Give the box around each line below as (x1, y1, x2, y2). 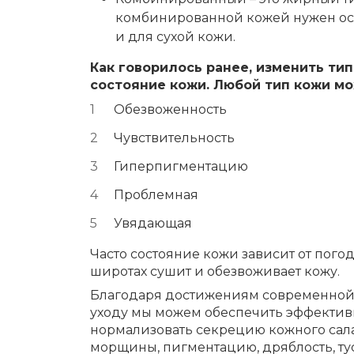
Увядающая (114, 216, 192, 231)
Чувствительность (114, 130, 235, 145)
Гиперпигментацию (114, 159, 248, 174)
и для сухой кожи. (115, 29, 235, 44)
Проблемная (114, 187, 198, 202)
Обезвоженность (114, 102, 227, 117)
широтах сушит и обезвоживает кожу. (90, 264, 340, 279)
